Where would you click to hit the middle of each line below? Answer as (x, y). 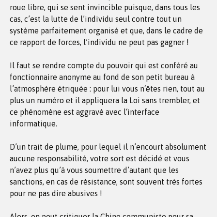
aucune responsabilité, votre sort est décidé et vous (100, 158)
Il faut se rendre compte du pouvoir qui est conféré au (104, 65)
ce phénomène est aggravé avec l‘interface (85, 112)
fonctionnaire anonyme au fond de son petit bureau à (102, 77)
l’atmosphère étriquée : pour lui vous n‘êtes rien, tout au (107, 89)
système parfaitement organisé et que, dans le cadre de (106, 31)
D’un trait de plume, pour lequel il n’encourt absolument (108, 147)
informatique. (33, 124)
